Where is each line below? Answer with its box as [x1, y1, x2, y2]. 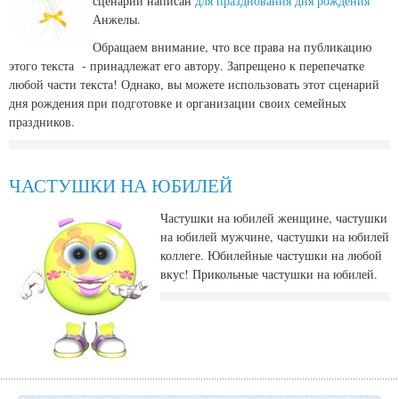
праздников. [9, 113, 75, 131]
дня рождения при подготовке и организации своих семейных [9, 94, 346, 112]
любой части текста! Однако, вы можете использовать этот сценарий [9, 76, 379, 94]
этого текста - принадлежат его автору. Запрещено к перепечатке [9, 57, 364, 75]
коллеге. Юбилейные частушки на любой [160, 247, 382, 265]
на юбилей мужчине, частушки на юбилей [160, 228, 389, 246]
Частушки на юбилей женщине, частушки [160, 209, 387, 227]
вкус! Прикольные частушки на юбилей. [160, 265, 378, 283]
